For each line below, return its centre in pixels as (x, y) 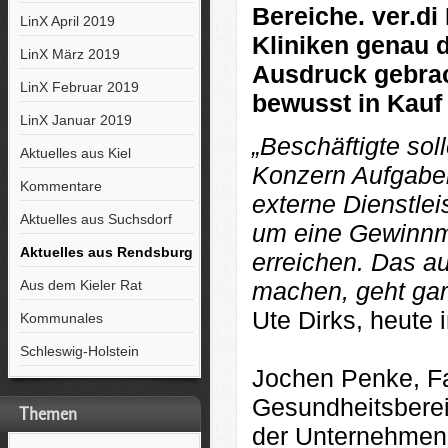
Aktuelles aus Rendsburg (106, 252)
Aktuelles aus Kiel (75, 153)
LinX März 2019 (69, 54)
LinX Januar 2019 (75, 120)
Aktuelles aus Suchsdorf (95, 219)
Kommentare (60, 186)
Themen (48, 414)
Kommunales (61, 318)
